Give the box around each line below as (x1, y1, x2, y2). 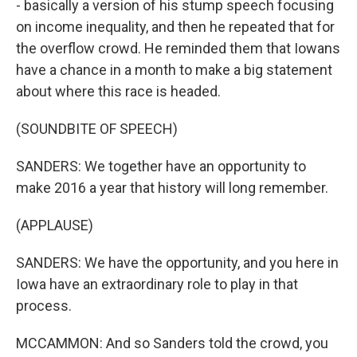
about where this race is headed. (16, 83, 221, 100)
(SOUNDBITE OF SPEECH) (16, 120, 178, 137)
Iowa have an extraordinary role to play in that (16, 276, 298, 292)
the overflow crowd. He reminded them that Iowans (16, 40, 340, 57)
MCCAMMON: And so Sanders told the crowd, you (16, 335, 328, 351)
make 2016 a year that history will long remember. (16, 179, 328, 196)
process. (16, 297, 72, 314)
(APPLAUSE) (16, 217, 93, 233)
